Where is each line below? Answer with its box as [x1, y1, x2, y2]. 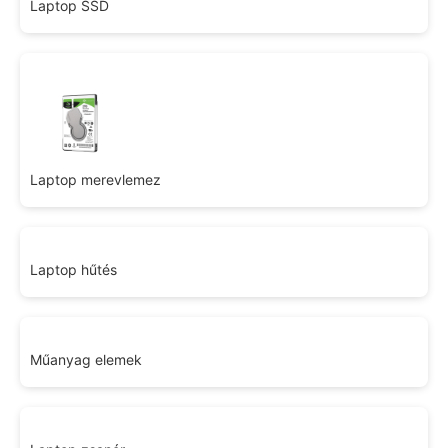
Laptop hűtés [30, 261, 117, 278]
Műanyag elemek [30, 351, 142, 368]
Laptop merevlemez [30, 171, 161, 188]
